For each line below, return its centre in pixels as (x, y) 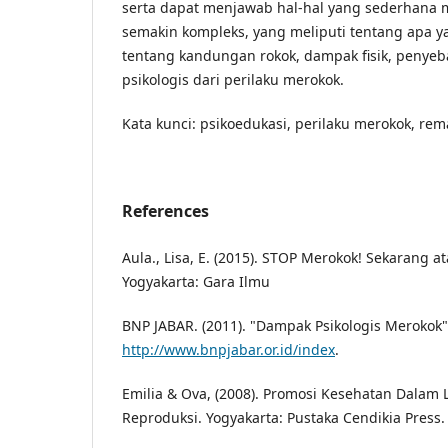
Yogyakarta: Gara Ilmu (196, 281)
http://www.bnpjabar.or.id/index (228, 349)
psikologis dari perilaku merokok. (233, 79)
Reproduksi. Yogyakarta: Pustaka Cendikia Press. (283, 417)
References (165, 210)
